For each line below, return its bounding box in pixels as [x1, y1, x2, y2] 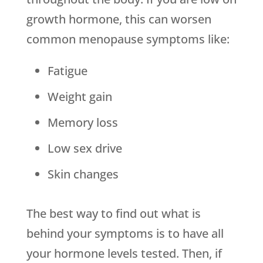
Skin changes [47, 166, 119, 183]
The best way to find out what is [26, 205, 201, 222]
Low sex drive [47, 140, 122, 157]
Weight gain [47, 89, 112, 105]
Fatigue [47, 63, 87, 79]
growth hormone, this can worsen [26, 11, 211, 28]
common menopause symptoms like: [26, 31, 230, 48]
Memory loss [47, 114, 118, 131]
